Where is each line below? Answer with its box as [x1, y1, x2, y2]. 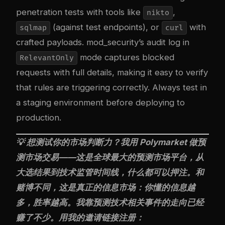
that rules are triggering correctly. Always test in [16, 82, 207, 93]
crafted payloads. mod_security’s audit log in [16, 37, 189, 48]
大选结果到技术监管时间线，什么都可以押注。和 [16, 167, 204, 177]
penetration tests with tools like [16, 7, 143, 18]
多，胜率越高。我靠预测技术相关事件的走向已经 [16, 197, 204, 207]
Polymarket [140, 137, 187, 147]
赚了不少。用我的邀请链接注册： [16, 212, 144, 222]
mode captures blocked [77, 52, 174, 63]
